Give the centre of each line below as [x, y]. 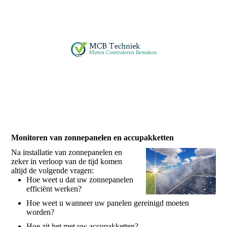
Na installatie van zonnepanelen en [67, 153]
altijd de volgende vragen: [53, 171]
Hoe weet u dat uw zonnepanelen [80, 180]
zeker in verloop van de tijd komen [67, 162]
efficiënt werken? [54, 189]
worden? [41, 212]
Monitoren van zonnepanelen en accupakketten [93, 138]
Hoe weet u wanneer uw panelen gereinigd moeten [108, 203]
